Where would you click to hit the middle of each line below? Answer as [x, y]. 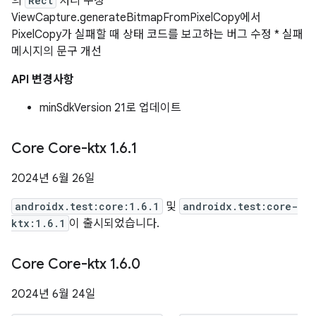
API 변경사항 [43, 80]
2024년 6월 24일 [54, 294]
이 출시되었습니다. [114, 224]
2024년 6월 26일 [53, 178]
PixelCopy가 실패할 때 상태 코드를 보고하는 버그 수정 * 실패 [157, 35]
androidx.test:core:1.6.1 [87, 206]
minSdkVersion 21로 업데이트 [110, 108]
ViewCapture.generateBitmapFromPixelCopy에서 [136, 18]
